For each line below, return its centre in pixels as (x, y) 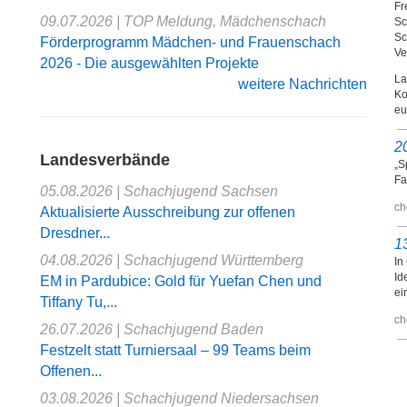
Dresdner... (75, 233)
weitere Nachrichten (303, 84)
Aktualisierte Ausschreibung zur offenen (168, 212)
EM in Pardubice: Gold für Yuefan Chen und (181, 281)
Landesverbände (105, 159)
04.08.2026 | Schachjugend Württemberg (172, 260)
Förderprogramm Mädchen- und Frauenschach (190, 43)
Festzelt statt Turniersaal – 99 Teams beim (175, 350)
